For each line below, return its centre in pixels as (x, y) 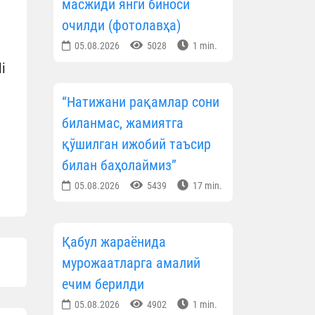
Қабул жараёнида (114, 242)
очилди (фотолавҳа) (121, 26)
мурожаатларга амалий (131, 263)
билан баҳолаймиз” (119, 166)
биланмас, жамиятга (123, 123)
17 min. (206, 186)
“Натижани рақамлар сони (141, 102)
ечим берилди (103, 284)
